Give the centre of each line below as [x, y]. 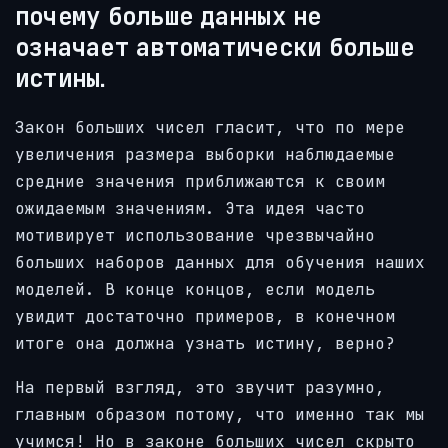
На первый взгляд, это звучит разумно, [200, 388]
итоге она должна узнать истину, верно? [205, 343]
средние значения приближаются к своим [200, 181]
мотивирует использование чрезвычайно [195, 235]
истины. [60, 77]
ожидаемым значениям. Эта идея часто [190, 208]
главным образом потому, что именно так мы [220, 415]
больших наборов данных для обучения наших [220, 262]
